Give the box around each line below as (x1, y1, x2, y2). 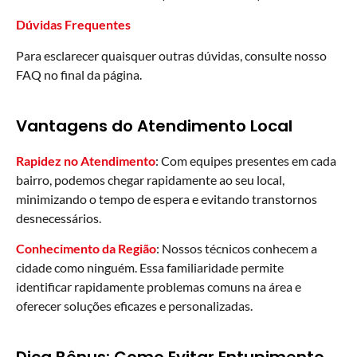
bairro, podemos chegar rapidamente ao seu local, (16, 171, 284, 187)
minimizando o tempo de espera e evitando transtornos (16, 190, 317, 206)
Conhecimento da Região (16, 240, 156, 256)
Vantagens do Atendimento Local (16, 114, 292, 137)
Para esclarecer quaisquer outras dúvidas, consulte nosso (16, 47, 327, 63)
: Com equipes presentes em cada (155, 152, 336, 168)
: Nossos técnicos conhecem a (156, 240, 317, 256)
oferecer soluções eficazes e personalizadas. (16, 297, 253, 313)
